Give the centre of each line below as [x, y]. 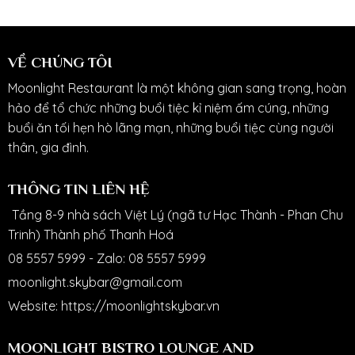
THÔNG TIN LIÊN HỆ [80, 189]
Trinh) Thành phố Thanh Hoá [90, 235]
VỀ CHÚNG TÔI [59, 63]
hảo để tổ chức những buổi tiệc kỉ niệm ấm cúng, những [168, 108]
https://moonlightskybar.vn [140, 305]
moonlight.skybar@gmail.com [95, 282]
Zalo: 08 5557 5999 [151, 259]
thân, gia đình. [48, 148]
